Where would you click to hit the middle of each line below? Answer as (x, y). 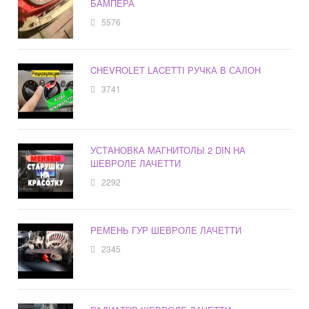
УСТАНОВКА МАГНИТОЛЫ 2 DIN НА (168, 150)
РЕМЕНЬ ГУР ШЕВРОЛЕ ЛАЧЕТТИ (166, 230)
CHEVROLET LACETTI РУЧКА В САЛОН (176, 70)
